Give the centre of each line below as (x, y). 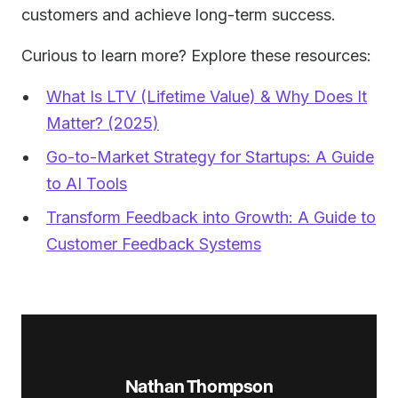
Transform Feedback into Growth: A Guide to (211, 217)
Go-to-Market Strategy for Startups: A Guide (210, 157)
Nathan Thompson (199, 386)
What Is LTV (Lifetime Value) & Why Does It (207, 96)
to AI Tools (87, 183)
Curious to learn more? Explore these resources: (196, 56)
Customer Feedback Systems (154, 244)
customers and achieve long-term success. (179, 15)
